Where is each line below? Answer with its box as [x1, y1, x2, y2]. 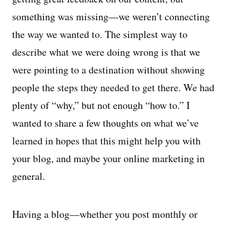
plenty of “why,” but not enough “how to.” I [12, 98, 190, 112]
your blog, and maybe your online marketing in [12, 152, 205, 165]
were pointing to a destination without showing [12, 63, 205, 77]
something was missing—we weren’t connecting [12, 10, 210, 23]
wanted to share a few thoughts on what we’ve [12, 116, 199, 130]
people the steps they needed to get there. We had [12, 81, 214, 94]
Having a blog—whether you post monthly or [12, 207, 198, 221]
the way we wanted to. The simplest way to [12, 27, 187, 41]
